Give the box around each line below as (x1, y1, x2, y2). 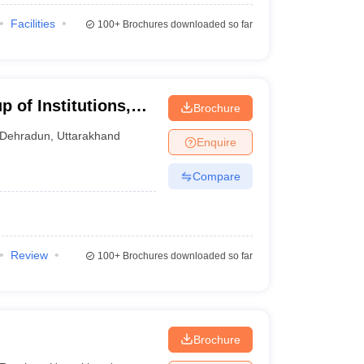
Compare (192, 169, 240, 183)
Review (10, 249, 48, 262)
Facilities (10, 17, 55, 30)
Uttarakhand (57, 128, 121, 142)
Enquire (196, 135, 236, 149)
